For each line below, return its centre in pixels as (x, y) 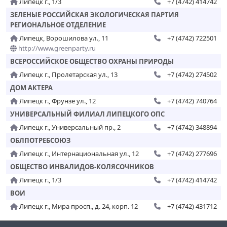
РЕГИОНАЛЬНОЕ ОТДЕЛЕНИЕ (58, 25)
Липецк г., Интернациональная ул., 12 (78, 154)
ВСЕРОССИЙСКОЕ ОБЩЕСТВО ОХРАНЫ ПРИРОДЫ (92, 61)
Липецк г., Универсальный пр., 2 (69, 127)
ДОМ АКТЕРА (31, 88)
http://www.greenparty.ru (56, 48)
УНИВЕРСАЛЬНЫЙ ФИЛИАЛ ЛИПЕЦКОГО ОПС (87, 114)
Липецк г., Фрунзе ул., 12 (57, 101)
